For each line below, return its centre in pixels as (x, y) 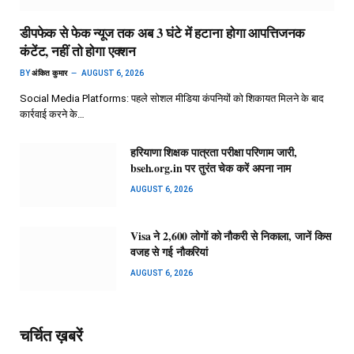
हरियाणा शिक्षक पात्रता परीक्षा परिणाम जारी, (214, 152)
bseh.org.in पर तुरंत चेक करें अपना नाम (211, 168)
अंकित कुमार (50, 73)
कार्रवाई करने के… (52, 114)
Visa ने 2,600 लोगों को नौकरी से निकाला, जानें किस (231, 235)
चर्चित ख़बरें (51, 336)
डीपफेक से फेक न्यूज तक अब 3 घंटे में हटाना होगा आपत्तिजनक (163, 32)
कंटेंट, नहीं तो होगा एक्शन (78, 51)
